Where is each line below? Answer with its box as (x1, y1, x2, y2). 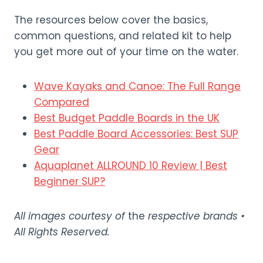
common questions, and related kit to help (14, 29, 231, 43)
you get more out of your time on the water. (14, 45, 238, 59)
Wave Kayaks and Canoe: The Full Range (34, 79, 241, 93)
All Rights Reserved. (14, 225, 110, 239)
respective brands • (148, 209, 245, 223)
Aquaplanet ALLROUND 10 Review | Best (34, 159, 227, 173)
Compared (34, 95, 89, 109)
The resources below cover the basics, (14, 13, 208, 27)
